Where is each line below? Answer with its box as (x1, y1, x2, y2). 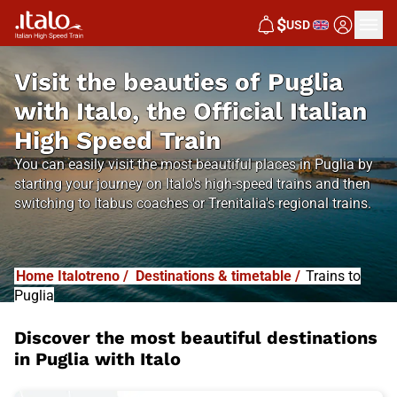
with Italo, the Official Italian (14, 97, 367, 126)
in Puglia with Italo (14, 348, 181, 370)
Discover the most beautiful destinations (14, 327, 378, 348)
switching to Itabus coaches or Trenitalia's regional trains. (14, 195, 371, 212)
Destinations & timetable (136, 268, 292, 284)
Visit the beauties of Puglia (14, 67, 343, 97)
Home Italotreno (16, 268, 120, 284)
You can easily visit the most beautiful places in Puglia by (14, 156, 373, 173)
